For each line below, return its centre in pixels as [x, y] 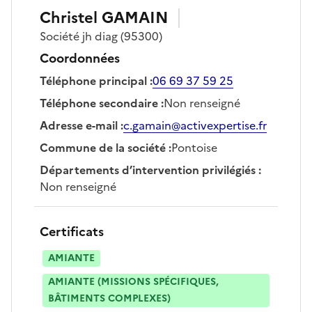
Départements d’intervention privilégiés [148, 170]
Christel [69, 17]
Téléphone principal [93, 80]
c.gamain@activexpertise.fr [195, 125]
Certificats [72, 231]
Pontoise [194, 147]
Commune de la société [103, 147]
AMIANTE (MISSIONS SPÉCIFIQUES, [133, 281]
